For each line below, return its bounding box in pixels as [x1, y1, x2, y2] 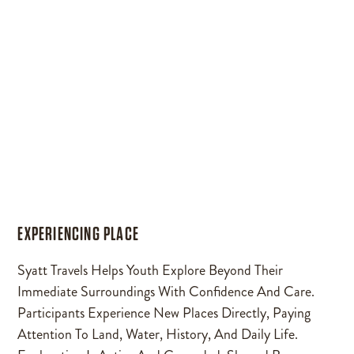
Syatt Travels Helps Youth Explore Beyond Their [17, 259, 284, 281]
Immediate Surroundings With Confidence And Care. [17, 281, 315, 302]
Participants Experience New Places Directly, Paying [17, 302, 311, 323]
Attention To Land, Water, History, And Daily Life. [17, 323, 299, 345]
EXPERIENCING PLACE [17, 221, 139, 245]
